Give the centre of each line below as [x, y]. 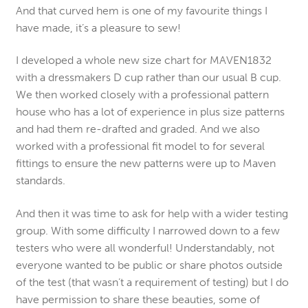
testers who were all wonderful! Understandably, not [145, 247]
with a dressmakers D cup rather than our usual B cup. [148, 78]
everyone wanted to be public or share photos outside [149, 265]
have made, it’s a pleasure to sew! [98, 27]
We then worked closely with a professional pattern [142, 95]
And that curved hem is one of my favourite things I [141, 10]
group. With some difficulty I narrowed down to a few [147, 230]
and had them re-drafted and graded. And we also [137, 129]
